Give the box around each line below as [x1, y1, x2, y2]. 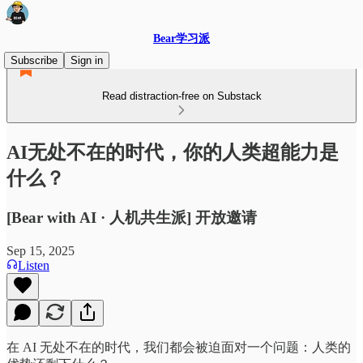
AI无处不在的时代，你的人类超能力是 [6, 141, 339, 163]
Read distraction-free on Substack [101, 90, 262, 102]
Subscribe [11, 54, 58, 66]
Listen [18, 258, 49, 272]
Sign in [70, 54, 103, 66]
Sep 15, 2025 [6, 243, 75, 258]
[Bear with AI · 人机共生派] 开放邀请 [6, 208, 257, 226]
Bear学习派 [153, 32, 210, 45]
